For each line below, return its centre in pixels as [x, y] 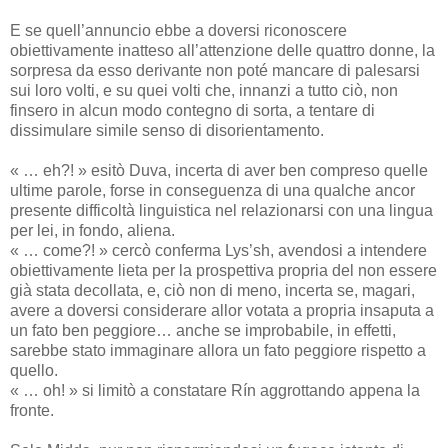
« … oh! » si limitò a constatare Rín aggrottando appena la [215, 390]
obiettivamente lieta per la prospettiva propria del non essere [223, 270]
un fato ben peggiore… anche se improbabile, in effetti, [203, 330]
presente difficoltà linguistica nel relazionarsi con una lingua [221, 210]
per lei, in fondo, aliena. [92, 230]
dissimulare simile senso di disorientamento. [167, 130]
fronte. [32, 410]
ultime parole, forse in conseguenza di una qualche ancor [212, 190]
